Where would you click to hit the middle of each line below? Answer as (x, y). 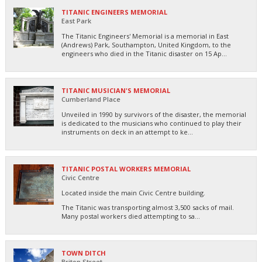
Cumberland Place (91, 99)
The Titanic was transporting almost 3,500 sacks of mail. (148, 207)
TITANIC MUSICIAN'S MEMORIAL (116, 90)
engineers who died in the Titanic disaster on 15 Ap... (144, 53)
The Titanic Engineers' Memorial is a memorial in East (145, 36)
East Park (76, 20)
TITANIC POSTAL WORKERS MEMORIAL (126, 168)
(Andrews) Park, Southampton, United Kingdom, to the (146, 44)
